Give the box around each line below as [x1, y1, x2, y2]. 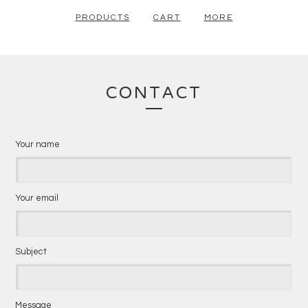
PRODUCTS [75, 13, 130, 23]
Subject [15, 247, 47, 257]
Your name [15, 140, 60, 150]
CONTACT [106, 83, 202, 104]
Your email [15, 193, 59, 203]
